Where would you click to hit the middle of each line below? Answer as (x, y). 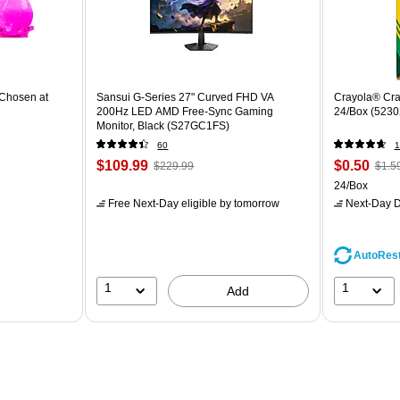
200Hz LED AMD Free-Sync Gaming (185, 111)
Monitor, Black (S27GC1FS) (163, 125)
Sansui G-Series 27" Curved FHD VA (186, 97)
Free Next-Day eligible (163, 203)
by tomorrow (249, 203)
